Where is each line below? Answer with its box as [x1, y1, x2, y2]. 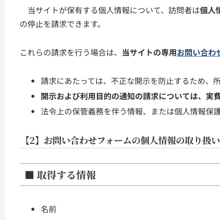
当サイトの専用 [122, 46, 177, 58]
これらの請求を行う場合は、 [20, 46, 122, 58]
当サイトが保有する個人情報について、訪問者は [20, 4, 200, 16]
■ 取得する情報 [25, 167, 96, 182]
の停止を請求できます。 [20, 18, 105, 30]
